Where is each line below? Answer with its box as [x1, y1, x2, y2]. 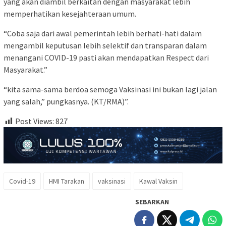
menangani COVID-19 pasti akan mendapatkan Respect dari [4, 52, 209, 63]
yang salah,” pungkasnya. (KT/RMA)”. [4, 96, 129, 106]
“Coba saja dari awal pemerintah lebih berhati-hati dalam [4, 28, 202, 38]
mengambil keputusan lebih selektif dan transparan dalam [4, 40, 207, 50]
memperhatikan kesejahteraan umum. [4, 8, 136, 19]
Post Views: [15, 116, 54, 126]
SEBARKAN [135, 197, 169, 206]
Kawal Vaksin [139, 176, 178, 186]
